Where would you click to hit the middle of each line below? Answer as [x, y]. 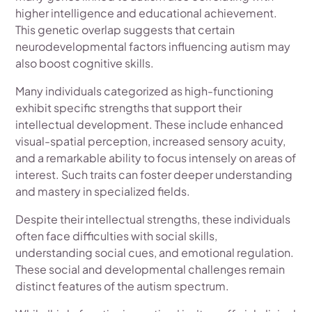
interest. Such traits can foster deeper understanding [154, 174]
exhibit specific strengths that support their [129, 108]
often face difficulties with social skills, [117, 236]
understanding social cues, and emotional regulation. [155, 252]
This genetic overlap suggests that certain [125, 30]
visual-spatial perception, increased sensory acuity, [151, 141]
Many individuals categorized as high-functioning [145, 91]
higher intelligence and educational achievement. [147, 13]
